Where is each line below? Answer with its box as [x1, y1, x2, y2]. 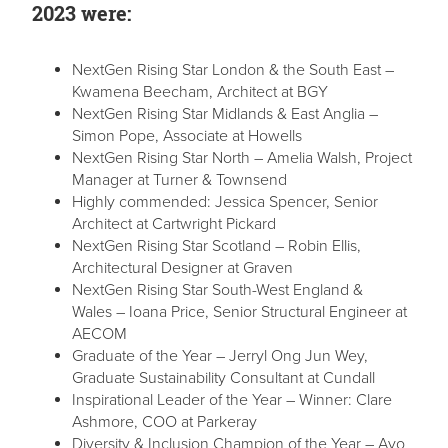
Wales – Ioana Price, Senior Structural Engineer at [72, 302, 407, 323]
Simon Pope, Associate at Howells [72, 126, 302, 147]
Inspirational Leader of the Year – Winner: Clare [72, 390, 392, 411]
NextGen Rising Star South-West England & [72, 280, 363, 301]
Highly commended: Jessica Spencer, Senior [72, 192, 378, 213]
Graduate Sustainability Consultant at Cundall [72, 368, 375, 389]
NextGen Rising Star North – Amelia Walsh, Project [72, 148, 412, 169]
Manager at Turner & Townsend [72, 170, 287, 191]
